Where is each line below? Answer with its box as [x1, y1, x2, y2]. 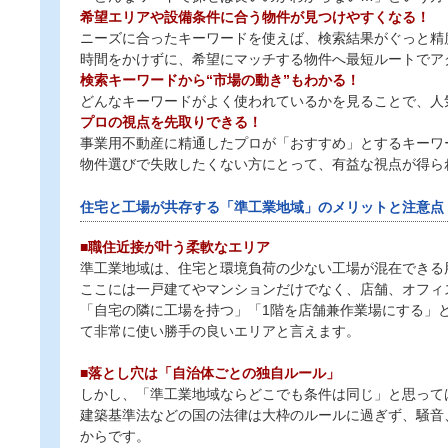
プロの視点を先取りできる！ [80, 114, 262, 130]
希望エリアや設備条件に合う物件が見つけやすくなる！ [80, 9, 430, 25]
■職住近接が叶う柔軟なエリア [80, 239, 270, 255]
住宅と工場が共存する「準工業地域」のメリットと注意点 [80, 199, 444, 215]
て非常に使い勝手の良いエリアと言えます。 [80, 323, 360, 339]
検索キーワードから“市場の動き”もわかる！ [80, 72, 360, 88]
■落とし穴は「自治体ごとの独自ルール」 [80, 365, 340, 381]
